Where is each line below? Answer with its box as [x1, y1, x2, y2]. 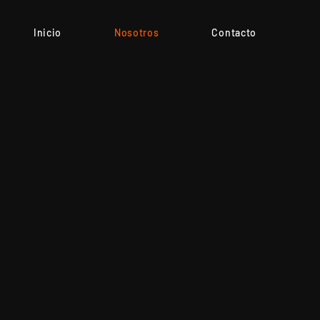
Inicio [33, 26, 62, 39]
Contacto [211, 26, 257, 39]
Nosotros [114, 26, 159, 39]
